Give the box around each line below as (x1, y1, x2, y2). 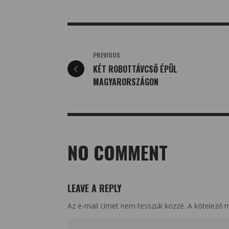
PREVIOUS (93, 50, 120, 59)
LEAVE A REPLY (67, 181, 122, 195)
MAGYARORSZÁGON (93, 75, 158, 88)
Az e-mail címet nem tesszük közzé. (67, 200, 186, 211)
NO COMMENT (67, 138, 168, 166)
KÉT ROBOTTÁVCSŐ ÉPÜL (93, 62, 177, 75)
